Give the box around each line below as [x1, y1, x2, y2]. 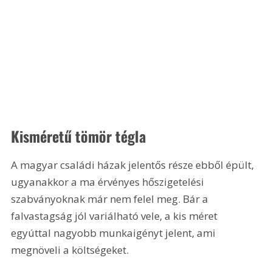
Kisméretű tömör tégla [11, 124, 146, 147]
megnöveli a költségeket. [11, 242, 129, 257]
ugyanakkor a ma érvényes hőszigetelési [11, 174, 207, 189]
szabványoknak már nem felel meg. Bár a [11, 191, 211, 206]
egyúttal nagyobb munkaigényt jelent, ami [11, 225, 219, 240]
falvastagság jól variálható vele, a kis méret [11, 208, 220, 223]
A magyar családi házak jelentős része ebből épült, [11, 157, 257, 172]
